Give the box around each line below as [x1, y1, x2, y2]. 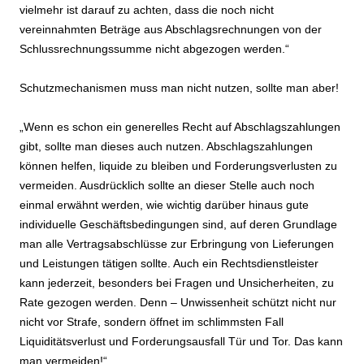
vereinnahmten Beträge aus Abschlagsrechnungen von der [19, 23, 322, 37]
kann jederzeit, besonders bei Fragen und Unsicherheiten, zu [19, 276, 334, 290]
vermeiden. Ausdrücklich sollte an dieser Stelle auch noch [19, 179, 314, 193]
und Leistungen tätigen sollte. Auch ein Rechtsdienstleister [19, 257, 318, 271]
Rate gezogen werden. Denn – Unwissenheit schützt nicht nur [19, 296, 336, 310]
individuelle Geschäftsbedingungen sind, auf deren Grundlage [19, 218, 337, 232]
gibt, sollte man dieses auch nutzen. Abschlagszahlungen [19, 140, 313, 154]
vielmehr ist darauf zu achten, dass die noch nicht [19, 3, 274, 17]
